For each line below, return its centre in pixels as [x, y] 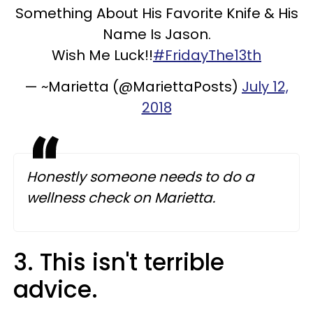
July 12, [265, 86]
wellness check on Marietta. [123, 197]
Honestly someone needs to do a [140, 176]
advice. [59, 289]
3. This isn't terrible [119, 262]
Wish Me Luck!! [102, 55]
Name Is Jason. [156, 34]
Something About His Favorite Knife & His [156, 13]
